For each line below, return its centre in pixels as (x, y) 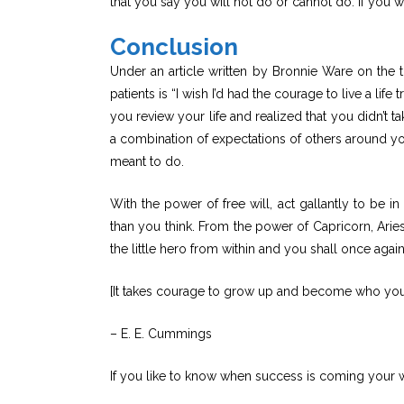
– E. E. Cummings (161, 333)
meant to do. (147, 161)
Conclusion (174, 46)
